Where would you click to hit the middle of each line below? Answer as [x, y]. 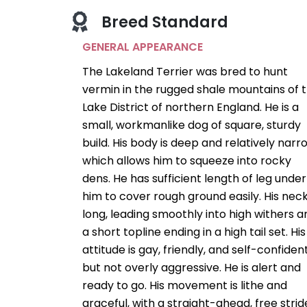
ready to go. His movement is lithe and [185, 286]
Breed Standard [163, 22]
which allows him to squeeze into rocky [187, 161]
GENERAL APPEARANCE [143, 47]
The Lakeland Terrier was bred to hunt [185, 72]
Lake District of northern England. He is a [191, 108]
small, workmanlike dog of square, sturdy [192, 125]
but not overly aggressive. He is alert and [192, 268]
